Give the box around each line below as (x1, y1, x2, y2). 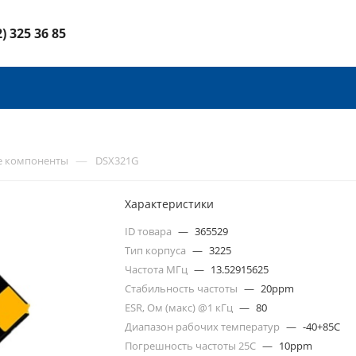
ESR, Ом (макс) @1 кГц (125, 300, 236, 315)
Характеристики (125, 196, 215, 211)
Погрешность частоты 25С (125, 339, 259, 353)
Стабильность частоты (125, 281, 241, 296)
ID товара (125, 224, 175, 238)
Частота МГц (125, 262, 191, 277)
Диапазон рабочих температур (125, 319, 283, 334)
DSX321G (95, 153, 138, 168)
